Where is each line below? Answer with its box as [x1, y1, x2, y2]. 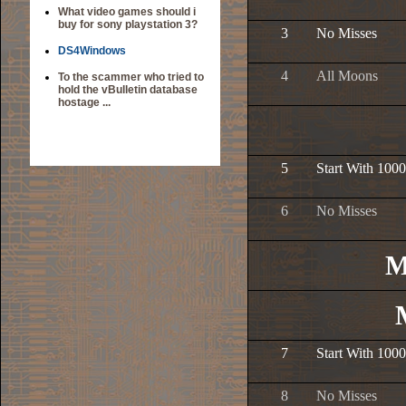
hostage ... [58, 96, 111, 109]
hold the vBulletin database [58, 83, 198, 96]
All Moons [316, 68, 378, 83]
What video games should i [58, 5, 196, 18]
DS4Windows [58, 44, 126, 57]
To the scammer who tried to [58, 71, 204, 83]
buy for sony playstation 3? [58, 18, 198, 31]
